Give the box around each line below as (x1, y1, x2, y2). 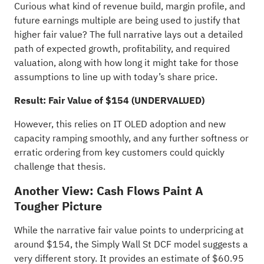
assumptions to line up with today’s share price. (14, 70, 217, 84)
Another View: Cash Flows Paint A (14, 181, 203, 200)
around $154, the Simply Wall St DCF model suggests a (14, 237, 248, 252)
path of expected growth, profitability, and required (14, 41, 230, 56)
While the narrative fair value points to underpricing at (14, 223, 244, 237)
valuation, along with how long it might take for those (14, 55, 239, 70)
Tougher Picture (14, 197, 102, 215)
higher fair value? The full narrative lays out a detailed (14, 27, 243, 42)
